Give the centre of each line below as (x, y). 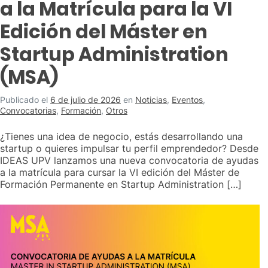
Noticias (151, 100)
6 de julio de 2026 (86, 100)
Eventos (187, 100)
